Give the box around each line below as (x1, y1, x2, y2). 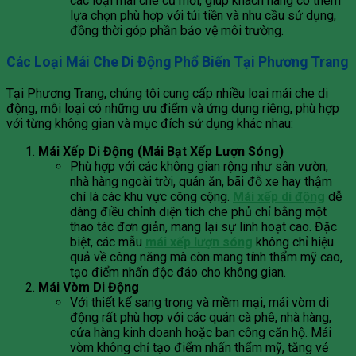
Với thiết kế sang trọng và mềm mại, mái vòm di (70, 294, 329, 310)
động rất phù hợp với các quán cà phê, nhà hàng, (70, 309, 331, 325)
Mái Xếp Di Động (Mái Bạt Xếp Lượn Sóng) (38, 143, 284, 159)
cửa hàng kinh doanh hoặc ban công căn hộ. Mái (70, 324, 331, 340)
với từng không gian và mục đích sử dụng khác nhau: (6, 115, 293, 131)
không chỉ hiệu (253, 234, 334, 250)
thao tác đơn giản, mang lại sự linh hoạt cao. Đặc (70, 219, 337, 234)
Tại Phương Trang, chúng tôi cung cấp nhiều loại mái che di (6, 85, 328, 101)
